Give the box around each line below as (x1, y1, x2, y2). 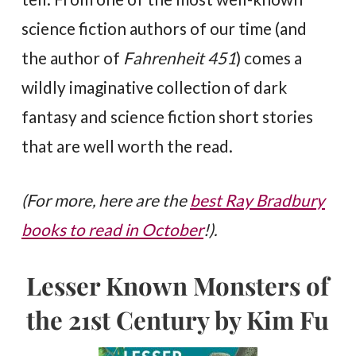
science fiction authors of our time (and (21, 17, 308, 38)
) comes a (236, 47, 303, 68)
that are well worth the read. (21, 135, 234, 156)
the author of (21, 47, 124, 68)
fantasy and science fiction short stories (21, 106, 314, 126)
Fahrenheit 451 (123, 47, 237, 68)
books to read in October (21, 219, 204, 239)
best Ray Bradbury (190, 189, 326, 210)
